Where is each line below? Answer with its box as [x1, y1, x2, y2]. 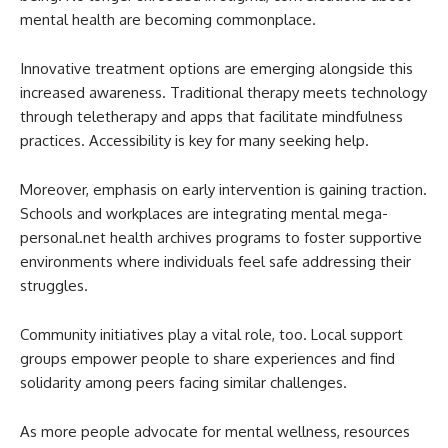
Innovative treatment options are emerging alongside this [20, 59, 413, 79]
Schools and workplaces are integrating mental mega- [20, 204, 388, 224]
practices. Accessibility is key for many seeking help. [20, 131, 369, 151]
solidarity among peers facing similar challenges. [20, 373, 347, 393]
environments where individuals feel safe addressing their [20, 252, 411, 272]
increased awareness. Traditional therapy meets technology [20, 83, 427, 103]
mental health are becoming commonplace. [20, 10, 316, 30]
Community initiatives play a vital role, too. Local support [20, 325, 403, 345]
